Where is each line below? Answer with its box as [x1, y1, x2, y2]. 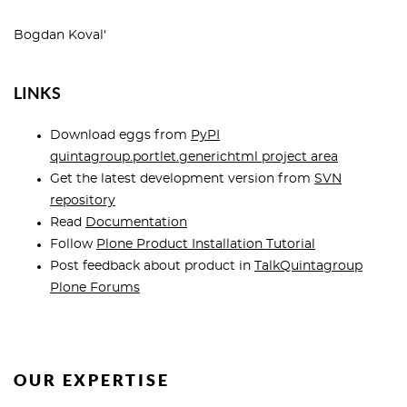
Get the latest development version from [50, 173, 314, 185]
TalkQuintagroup [254, 260, 362, 273]
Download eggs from [50, 129, 191, 142]
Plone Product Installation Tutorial [96, 238, 315, 251]
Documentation [85, 216, 187, 229]
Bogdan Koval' [14, 29, 106, 42]
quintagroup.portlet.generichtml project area [50, 151, 338, 164]
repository [50, 194, 115, 207]
